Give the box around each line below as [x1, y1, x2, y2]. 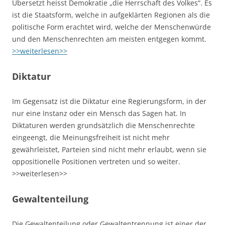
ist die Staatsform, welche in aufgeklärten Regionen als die [12, 10, 210, 20]
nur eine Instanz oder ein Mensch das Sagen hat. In [12, 108, 186, 118]
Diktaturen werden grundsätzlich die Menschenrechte [12, 121, 195, 130]
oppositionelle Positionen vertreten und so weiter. [12, 157, 180, 166]
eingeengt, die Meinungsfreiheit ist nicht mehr [12, 133, 170, 142]
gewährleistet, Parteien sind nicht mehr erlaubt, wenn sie [12, 145, 206, 154]
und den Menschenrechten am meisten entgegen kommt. [12, 34, 206, 44]
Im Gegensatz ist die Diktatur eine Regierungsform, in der [12, 96, 206, 106]
